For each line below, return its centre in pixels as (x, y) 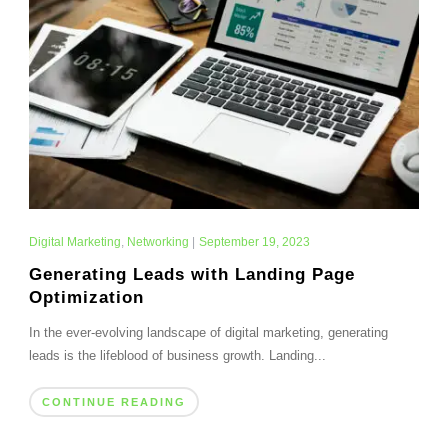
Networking (157, 242)
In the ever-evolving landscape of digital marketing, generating (208, 333)
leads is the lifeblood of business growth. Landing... (177, 356)
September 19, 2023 (254, 242)
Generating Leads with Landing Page (191, 275)
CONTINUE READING (113, 402)
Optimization (86, 298)
